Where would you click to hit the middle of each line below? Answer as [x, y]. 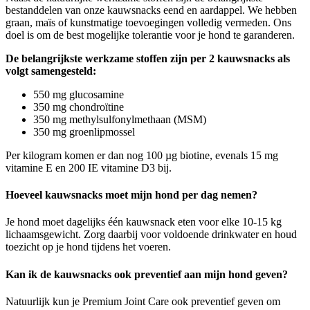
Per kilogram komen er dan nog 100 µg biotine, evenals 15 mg [142, 155]
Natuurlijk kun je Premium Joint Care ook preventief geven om [143, 301]
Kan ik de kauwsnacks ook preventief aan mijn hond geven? [147, 274]
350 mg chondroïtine [79, 107]
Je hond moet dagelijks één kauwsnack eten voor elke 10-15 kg [144, 222]
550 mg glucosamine [79, 94]
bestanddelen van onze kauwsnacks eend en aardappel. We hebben [151, 10]
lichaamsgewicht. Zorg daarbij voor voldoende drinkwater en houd [151, 235]
